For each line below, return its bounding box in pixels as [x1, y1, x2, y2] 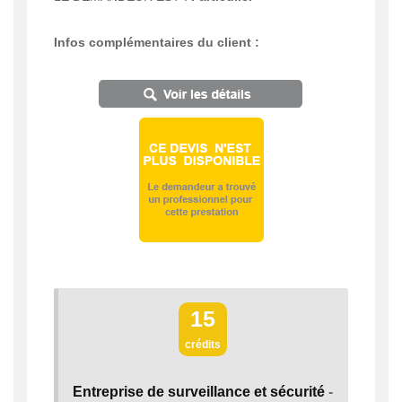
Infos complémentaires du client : [54, 34, 259, 49]
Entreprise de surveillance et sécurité [73, 383, 325, 399]
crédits [185, 337, 221, 351]
